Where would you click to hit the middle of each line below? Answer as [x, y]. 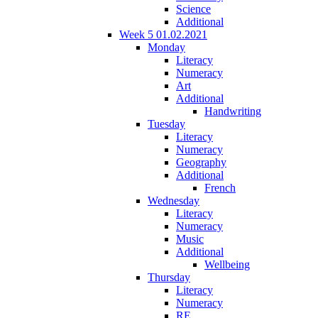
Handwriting [233, 111]
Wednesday [174, 200]
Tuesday [166, 124]
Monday [166, 47]
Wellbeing [227, 264]
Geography [201, 162]
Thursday [169, 277]
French [220, 187]
